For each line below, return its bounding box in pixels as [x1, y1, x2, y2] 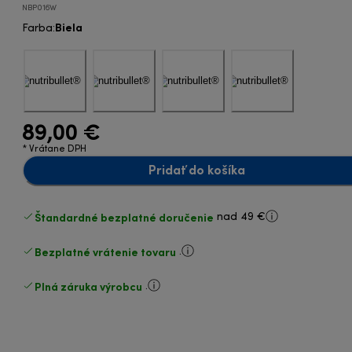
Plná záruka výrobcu [35, 279, 143, 293]
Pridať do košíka [148, 162, 245, 178]
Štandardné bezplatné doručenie [35, 210, 214, 224]
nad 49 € [217, 211, 266, 222]
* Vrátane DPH [22, 144, 87, 154]
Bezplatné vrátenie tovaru [35, 244, 177, 258]
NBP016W [22, 4, 57, 12]
